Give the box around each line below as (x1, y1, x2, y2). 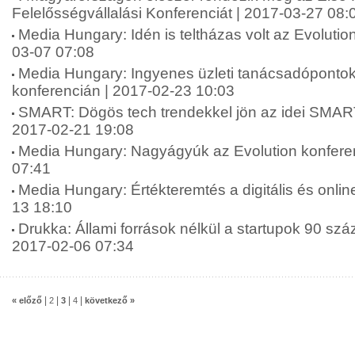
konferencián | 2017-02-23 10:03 (12, 82, 235, 99)
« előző (12, 296, 42, 305)
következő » (85, 296, 135, 305)
